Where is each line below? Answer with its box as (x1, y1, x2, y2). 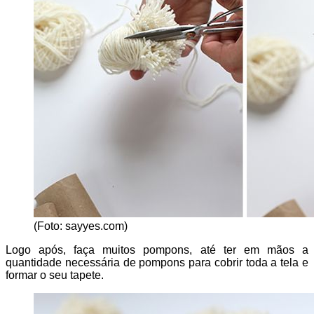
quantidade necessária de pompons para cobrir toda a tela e (6, 257, 308, 269)
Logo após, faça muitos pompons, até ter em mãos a (6, 244, 308, 257)
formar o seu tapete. (6, 269, 104, 282)
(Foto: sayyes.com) (34, 220, 128, 233)
